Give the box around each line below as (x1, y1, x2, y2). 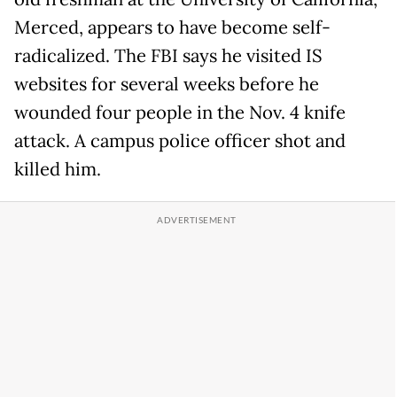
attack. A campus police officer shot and (14, 128, 346, 152)
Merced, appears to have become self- (14, 15, 331, 39)
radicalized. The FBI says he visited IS (14, 43, 323, 67)
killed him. (14, 157, 101, 181)
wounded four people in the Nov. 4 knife (14, 100, 346, 124)
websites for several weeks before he (14, 72, 319, 96)
